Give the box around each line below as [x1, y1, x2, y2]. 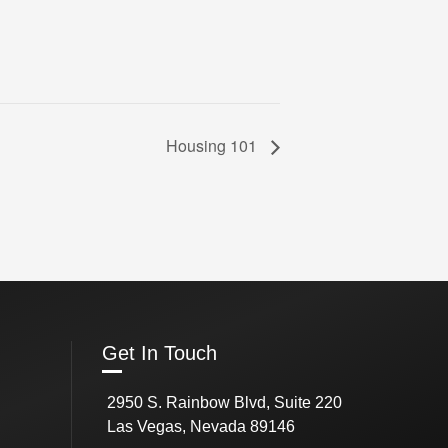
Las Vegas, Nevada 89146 [107, 418, 296, 436]
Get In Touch [102, 342, 218, 365]
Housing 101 [166, 134, 261, 158]
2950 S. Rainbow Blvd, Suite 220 [107, 394, 343, 412]
